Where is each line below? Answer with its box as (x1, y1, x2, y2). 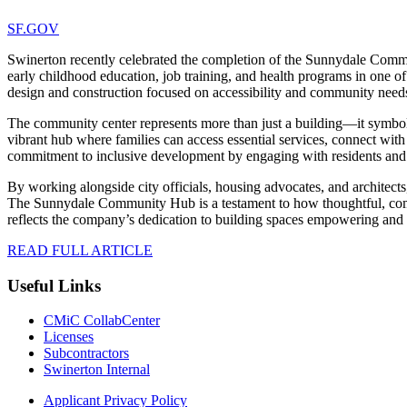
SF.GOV (7, 20, 59, 36)
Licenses (44, 329, 94, 345)
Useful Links (7, 275, 101, 295)
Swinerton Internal (44, 362, 150, 378)
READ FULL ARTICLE (7, 242, 153, 258)
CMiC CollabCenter (44, 313, 160, 329)
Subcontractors (44, 345, 129, 362)
